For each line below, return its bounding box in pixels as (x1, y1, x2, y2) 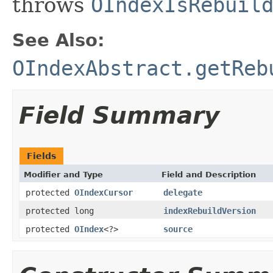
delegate (163, 187, 202, 197)
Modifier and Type (24, 169, 103, 179)
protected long (26, 205, 94, 216)
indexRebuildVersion (163, 205, 256, 216)
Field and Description (161, 169, 256, 179)
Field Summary (19, 101, 219, 129)
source (163, 224, 193, 234)
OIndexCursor (74, 187, 133, 197)
